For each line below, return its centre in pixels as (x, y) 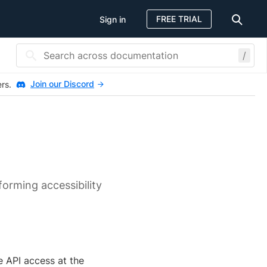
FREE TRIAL (179, 18)
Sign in (113, 19)
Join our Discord (62, 84)
